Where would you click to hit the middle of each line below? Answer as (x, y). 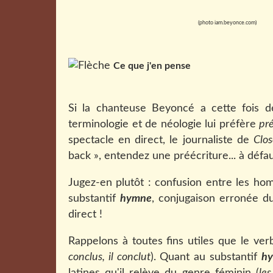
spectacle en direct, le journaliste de (161, 140)
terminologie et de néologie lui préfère (164, 124)
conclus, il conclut (109, 257)
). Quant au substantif (206, 257)
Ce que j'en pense (152, 66)
